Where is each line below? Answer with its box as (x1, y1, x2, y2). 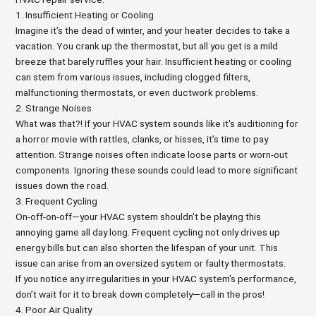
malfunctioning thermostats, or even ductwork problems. (16, 87, 259, 98)
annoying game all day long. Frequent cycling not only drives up (16, 226, 281, 238)
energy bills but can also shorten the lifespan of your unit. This (16, 242, 279, 253)
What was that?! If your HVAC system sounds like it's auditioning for (16, 118, 299, 129)
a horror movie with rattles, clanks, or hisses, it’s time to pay (16, 133, 269, 145)
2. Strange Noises (16, 102, 92, 114)
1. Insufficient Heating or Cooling (16, 9, 154, 20)
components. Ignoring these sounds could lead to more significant (16, 164, 298, 176)
